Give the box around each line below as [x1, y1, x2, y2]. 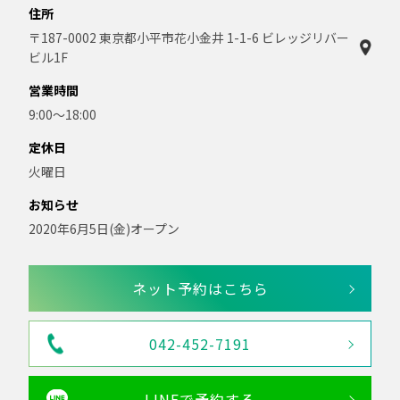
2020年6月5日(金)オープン [29, 220, 179, 238]
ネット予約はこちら [131, 278, 269, 300]
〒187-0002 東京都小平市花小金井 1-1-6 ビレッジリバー [29, 29, 349, 47]
